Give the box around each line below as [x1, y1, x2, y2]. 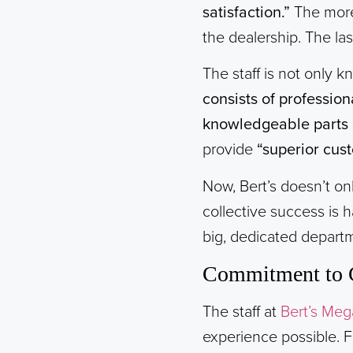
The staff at [203, 303, 281, 322]
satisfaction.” [203, 2, 290, 22]
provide [203, 140, 257, 160]
